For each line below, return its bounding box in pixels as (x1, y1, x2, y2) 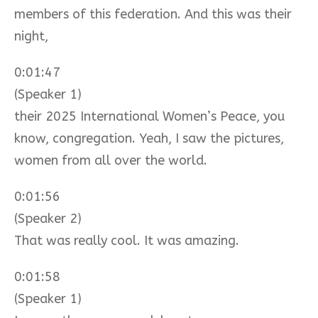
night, (14, 28, 48, 44)
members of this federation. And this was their (14, 6, 292, 22)
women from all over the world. (14, 152, 207, 168)
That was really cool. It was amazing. (14, 232, 239, 248)
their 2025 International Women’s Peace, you (14, 108, 285, 124)
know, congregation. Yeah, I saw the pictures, (14, 130, 284, 146)
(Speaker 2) (14, 210, 82, 226)
